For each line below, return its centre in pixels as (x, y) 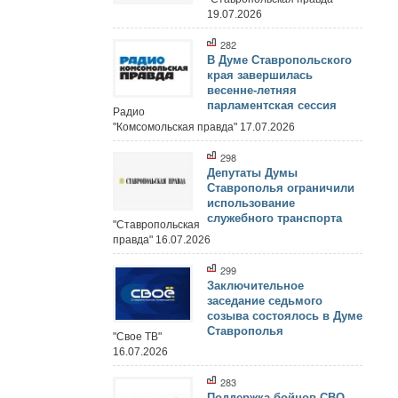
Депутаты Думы (252, 172)
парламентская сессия (272, 106)
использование (251, 203)
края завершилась (260, 76)
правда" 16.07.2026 (161, 239)
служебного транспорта (275, 218)
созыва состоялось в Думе (285, 315)
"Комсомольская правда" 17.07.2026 (203, 127)
